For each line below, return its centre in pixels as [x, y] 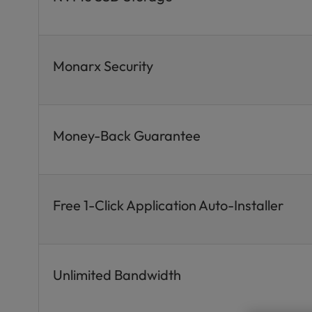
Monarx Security [103, 66]
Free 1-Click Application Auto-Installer [169, 205]
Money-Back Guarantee [127, 135]
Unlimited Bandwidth [117, 275]
